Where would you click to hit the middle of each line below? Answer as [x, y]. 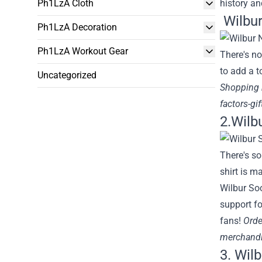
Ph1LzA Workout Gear [83, 51]
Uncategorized [67, 75]
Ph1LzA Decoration [77, 27]
